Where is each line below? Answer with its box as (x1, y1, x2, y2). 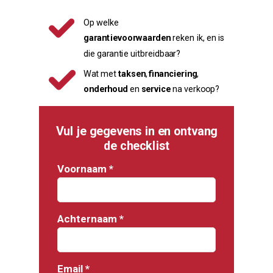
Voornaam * (57, 163, 113, 175)
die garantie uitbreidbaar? (83, 48, 181, 59)
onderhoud (83, 83, 130, 94)
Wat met (83, 68, 118, 79)
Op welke (83, 17, 119, 27)
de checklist (104, 138, 170, 153)
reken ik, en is (172, 32, 225, 43)
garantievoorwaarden (83, 32, 173, 43)
